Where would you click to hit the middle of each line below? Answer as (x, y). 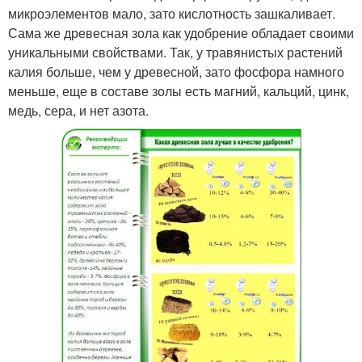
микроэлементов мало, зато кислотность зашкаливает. (172, 14)
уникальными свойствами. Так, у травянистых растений (175, 53)
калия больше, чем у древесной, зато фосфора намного (176, 72)
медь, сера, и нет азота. (78, 111)
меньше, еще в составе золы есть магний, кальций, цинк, (179, 91)
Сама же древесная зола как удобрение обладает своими (181, 33)
